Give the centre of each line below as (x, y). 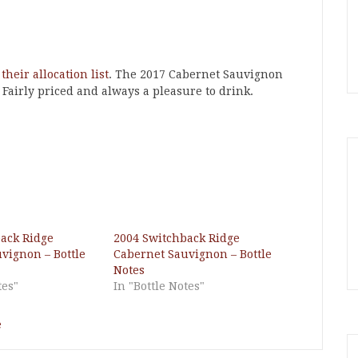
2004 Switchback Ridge (177, 238)
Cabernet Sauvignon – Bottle (193, 254)
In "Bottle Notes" (159, 286)
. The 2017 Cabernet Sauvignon (196, 74)
